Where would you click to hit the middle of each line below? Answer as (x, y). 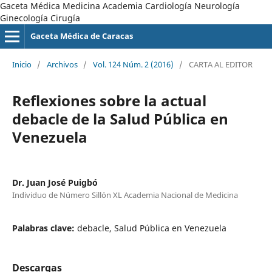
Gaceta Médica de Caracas (81, 36)
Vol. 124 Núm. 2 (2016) (133, 64)
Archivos (62, 64)
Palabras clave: (44, 228)
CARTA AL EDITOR (220, 64)
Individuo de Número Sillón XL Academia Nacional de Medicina (125, 195)
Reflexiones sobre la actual (109, 100)
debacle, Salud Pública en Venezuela (151, 228)
